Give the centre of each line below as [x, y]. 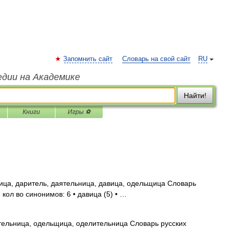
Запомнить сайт [88, 59]
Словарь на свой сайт [156, 59]
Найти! [195, 95]
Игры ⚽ [79, 112]
